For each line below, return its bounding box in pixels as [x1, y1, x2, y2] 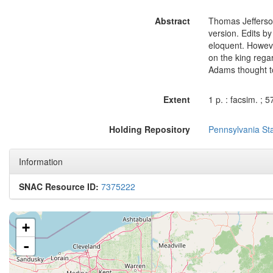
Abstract [154, 15, 190, 27]
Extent [163, 93, 190, 105]
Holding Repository [108, 123, 190, 135]
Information [19, 155, 63, 168]
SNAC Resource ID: [19, 180, 99, 193]
